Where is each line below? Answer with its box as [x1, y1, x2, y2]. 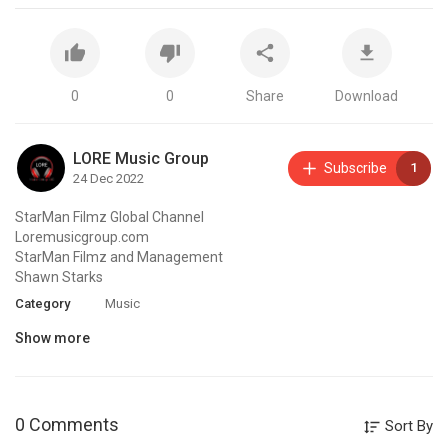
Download [335, 88, 399, 104]
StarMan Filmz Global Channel [15, 209, 204, 225]
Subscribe [324, 160, 387, 176]
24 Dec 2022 [73, 171, 144, 186]
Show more [15, 330, 90, 346]
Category [15, 296, 70, 311]
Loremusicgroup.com [15, 229, 149, 245]
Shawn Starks [15, 269, 103, 285]
